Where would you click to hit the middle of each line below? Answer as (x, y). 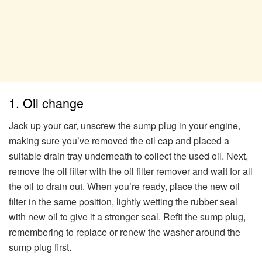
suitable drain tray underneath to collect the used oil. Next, (128, 156)
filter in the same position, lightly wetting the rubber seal (123, 202)
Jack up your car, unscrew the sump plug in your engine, (125, 126)
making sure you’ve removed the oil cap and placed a (119, 141)
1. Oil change (46, 103)
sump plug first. (40, 247)
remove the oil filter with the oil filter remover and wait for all (131, 171)
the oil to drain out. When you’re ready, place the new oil (124, 187)
